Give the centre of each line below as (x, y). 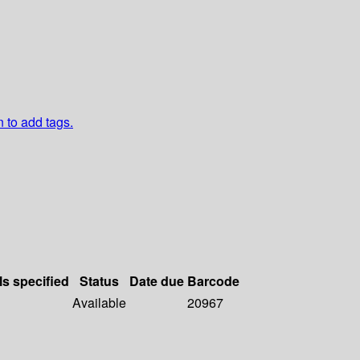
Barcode (213, 281)
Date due (157, 281)
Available (99, 303)
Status (99, 281)
